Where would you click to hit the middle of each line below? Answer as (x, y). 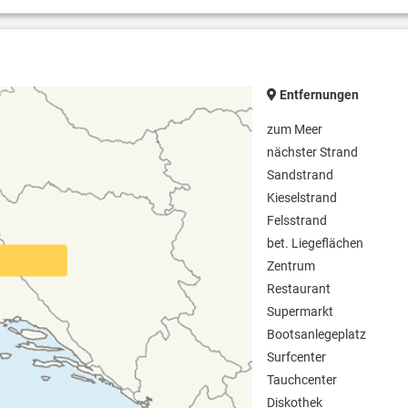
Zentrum (291, 266)
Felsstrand (297, 221)
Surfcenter (297, 357)
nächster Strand (313, 153)
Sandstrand (301, 175)
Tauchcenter (302, 380)
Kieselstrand (302, 198)
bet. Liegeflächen (316, 244)
